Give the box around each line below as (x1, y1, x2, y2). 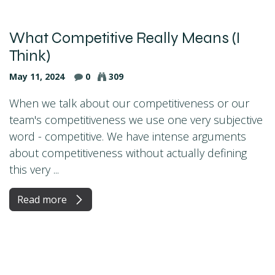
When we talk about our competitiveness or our (9, 95, 249, 110)
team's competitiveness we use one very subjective (9, 112, 263, 127)
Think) (9, 46, 50, 65)
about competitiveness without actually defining (9, 145, 247, 160)
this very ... (9, 161, 59, 177)
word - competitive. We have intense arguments (9, 128, 246, 144)
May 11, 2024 (9, 70, 64, 82)
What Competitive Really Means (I (9, 28, 240, 47)
